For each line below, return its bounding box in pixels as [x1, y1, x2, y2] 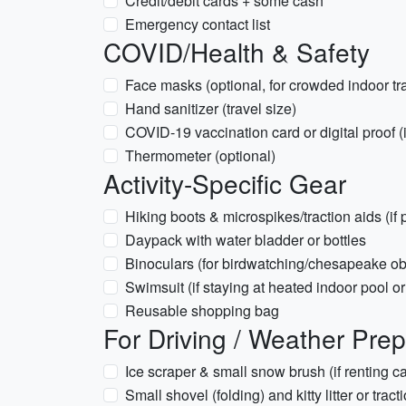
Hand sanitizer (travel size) [125, 98, 296, 119]
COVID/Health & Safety [103, 34, 370, 70]
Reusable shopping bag [125, 300, 279, 321]
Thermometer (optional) [125, 145, 275, 166]
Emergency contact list [125, 14, 270, 34]
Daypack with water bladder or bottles [125, 229, 366, 250]
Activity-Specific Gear [103, 165, 346, 201]
